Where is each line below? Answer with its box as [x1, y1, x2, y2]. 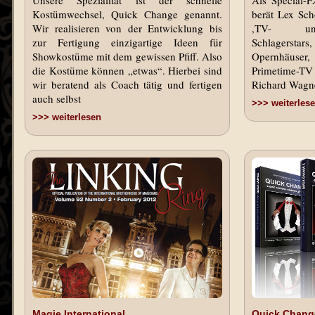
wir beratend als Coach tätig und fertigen [32, 77, 222, 91]
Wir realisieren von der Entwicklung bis [32, 21, 222, 35]
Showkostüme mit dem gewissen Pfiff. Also [32, 49, 222, 63]
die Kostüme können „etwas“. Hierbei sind [32, 63, 222, 77]
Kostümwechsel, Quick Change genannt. [32, 7, 222, 21]
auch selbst [32, 91, 81, 105]
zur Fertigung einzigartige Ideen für [32, 35, 222, 49]
